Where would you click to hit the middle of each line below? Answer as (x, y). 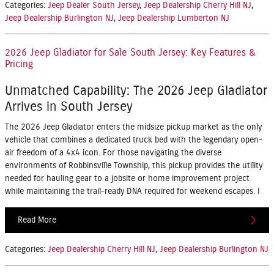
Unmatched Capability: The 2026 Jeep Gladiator (136, 91)
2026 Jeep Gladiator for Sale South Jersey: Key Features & (130, 52)
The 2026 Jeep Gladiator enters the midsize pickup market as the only (133, 128)
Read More (37, 220)
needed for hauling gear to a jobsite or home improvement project (127, 179)
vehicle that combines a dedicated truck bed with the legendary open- (134, 140)
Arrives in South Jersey (69, 106)
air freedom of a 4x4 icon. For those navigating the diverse (113, 153)
